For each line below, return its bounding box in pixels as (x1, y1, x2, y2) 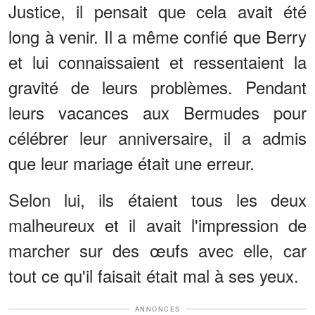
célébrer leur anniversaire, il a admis (8, 124, 307, 150)
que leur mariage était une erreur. (8, 150, 255, 175)
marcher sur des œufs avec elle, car (8, 237, 307, 262)
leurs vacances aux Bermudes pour (8, 99, 307, 124)
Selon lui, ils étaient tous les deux (8, 186, 307, 212)
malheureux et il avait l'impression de (8, 212, 307, 237)
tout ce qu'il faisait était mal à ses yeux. (8, 262, 299, 288)
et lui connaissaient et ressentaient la (8, 49, 307, 74)
